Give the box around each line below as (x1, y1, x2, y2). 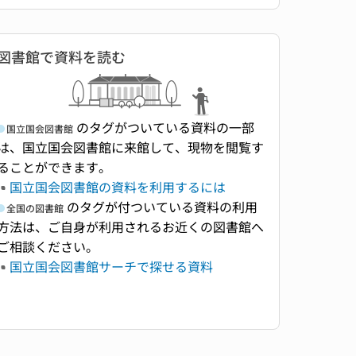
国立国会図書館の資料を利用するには (9, 177, 226, 197)
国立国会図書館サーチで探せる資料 (9, 257, 213, 277)
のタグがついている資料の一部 (72, 118, 254, 137)
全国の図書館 (6, 201, 64, 215)
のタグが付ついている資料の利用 (63, 197, 257, 217)
